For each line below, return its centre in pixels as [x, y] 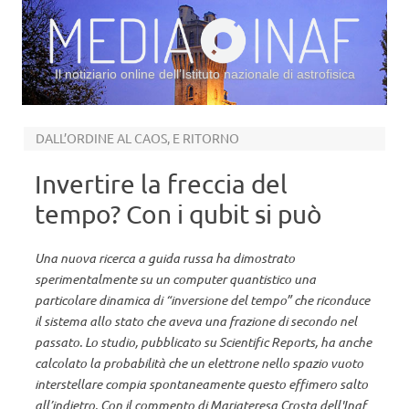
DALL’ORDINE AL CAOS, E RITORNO [137, 138]
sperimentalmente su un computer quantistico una [175, 279]
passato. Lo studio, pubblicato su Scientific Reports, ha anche [203, 342]
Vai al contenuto [252, 111]
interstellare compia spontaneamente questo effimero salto [201, 384]
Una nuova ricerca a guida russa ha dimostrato [165, 258]
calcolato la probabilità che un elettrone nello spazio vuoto [199, 363]
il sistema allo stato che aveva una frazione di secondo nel [196, 321]
